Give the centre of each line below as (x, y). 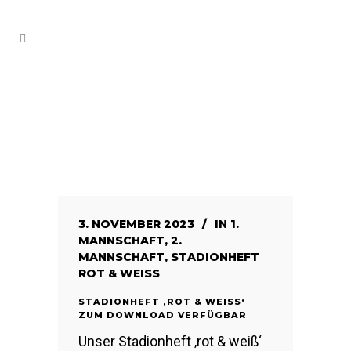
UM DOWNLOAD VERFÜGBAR (163, 315)
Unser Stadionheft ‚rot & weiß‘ (170, 341)
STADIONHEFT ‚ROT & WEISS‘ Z (162, 302)
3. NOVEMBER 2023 (136, 224)
